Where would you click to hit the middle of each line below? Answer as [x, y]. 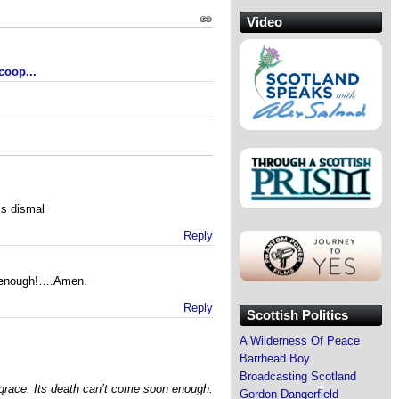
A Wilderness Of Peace [300, 340]
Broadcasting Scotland [298, 376]
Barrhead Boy [275, 358]
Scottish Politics [297, 314]
